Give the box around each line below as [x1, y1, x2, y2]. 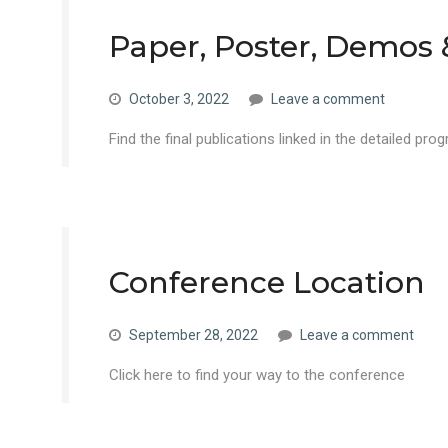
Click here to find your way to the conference [109, 366, 405, 384]
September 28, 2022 [129, 327, 258, 343]
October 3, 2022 [129, 91, 229, 107]
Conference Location [109, 264, 425, 301]
